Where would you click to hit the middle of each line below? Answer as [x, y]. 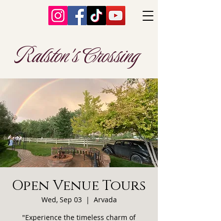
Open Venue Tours [79, 186]
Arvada [105, 200]
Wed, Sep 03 [61, 200]
